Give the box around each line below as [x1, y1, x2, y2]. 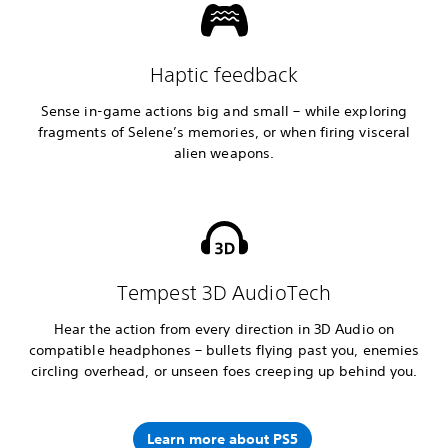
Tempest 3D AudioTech [117, 280, 331, 304]
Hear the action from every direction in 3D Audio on [53, 319, 395, 338]
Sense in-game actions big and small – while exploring [40, 101, 408, 120]
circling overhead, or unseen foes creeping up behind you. [30, 361, 418, 380]
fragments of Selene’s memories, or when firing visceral [37, 122, 411, 141]
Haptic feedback [149, 62, 299, 86]
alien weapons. [173, 143, 275, 162]
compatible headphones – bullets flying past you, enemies [28, 340, 420, 359]
